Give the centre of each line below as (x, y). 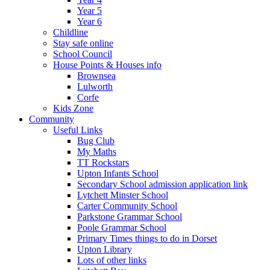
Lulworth (95, 86)
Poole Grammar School (122, 227)
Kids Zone (73, 108)
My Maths (97, 151)
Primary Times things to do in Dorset (147, 238)
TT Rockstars (103, 162)
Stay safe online (83, 43)
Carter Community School (127, 206)
